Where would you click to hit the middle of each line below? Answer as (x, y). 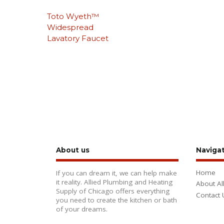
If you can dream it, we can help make (116, 173)
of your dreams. (82, 209)
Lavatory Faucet (78, 38)
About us (73, 150)
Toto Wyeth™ (73, 16)
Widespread (70, 27)
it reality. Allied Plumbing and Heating (114, 182)
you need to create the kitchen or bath (116, 200)
